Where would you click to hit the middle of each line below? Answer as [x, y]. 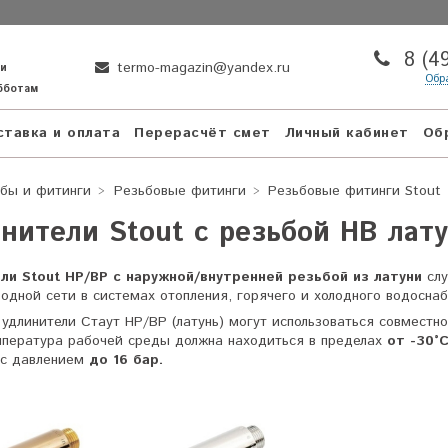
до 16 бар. [123, 359]
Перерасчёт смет [202, 133]
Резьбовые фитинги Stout [354, 190]
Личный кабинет [346, 133]
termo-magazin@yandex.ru [201, 67]
